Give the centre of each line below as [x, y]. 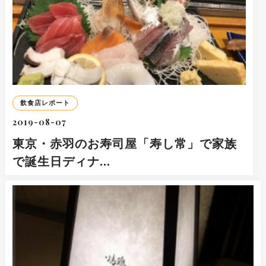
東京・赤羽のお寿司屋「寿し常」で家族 [124, 143]
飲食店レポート [45, 103]
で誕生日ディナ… [61, 161]
